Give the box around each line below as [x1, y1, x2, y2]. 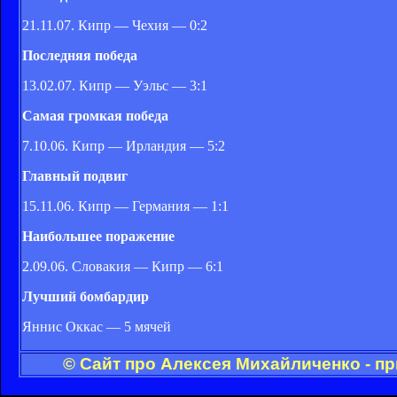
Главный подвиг [22, 167, 128, 183]
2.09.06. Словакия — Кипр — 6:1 [22, 258, 223, 274]
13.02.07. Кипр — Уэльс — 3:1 [22, 77, 207, 93]
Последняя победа [22, 47, 137, 63]
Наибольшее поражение [22, 228, 175, 244]
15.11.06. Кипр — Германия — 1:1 [22, 198, 229, 214]
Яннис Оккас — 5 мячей [22, 318, 171, 334]
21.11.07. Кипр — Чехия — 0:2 [22, 17, 207, 33]
